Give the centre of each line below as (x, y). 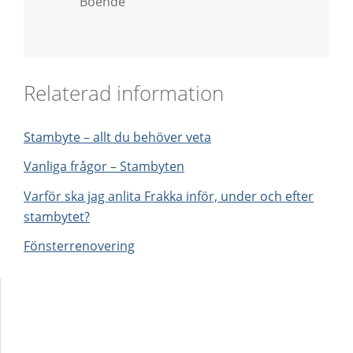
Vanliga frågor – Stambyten (104, 167)
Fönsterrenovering (79, 246)
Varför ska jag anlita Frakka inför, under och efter (169, 196)
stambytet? (57, 216)
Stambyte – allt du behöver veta (117, 137)
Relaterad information (124, 93)
